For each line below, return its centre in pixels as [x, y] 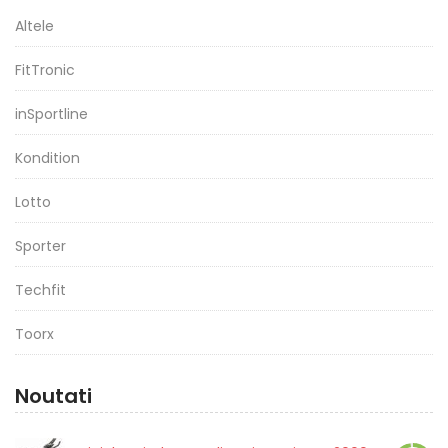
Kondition [47, 158]
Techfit [40, 290]
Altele [34, 26]
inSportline [51, 114]
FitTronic [45, 70]
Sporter [40, 246]
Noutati [53, 396]
